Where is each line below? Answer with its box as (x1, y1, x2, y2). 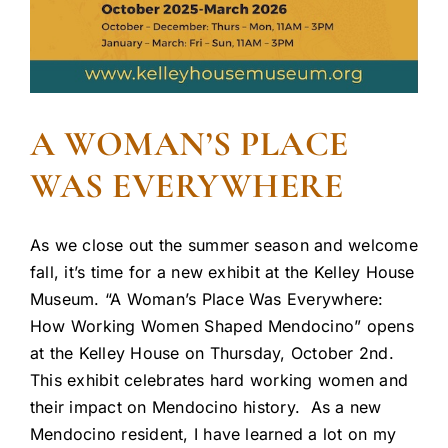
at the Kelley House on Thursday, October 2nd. (30, 343, 394, 364)
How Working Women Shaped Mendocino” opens (30, 316, 414, 337)
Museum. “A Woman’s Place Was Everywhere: (30, 289, 384, 310)
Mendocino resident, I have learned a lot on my (30, 424, 397, 445)
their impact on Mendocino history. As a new (30, 397, 382, 418)
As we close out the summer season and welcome (30, 235, 418, 256)
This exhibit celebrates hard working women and (30, 370, 409, 391)
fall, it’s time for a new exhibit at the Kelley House (30, 262, 415, 283)
